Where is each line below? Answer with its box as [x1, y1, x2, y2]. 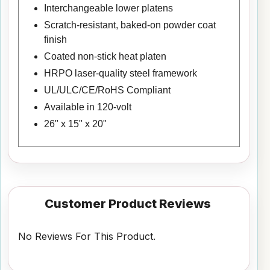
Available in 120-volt [43, 101, 131, 112]
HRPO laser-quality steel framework [43, 67, 197, 78]
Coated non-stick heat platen [43, 51, 166, 61]
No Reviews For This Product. [18, 230, 156, 243]
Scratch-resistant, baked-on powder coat [43, 19, 216, 30]
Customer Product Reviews [45, 196, 212, 212]
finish [43, 34, 67, 45]
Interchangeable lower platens [43, 2, 173, 13]
